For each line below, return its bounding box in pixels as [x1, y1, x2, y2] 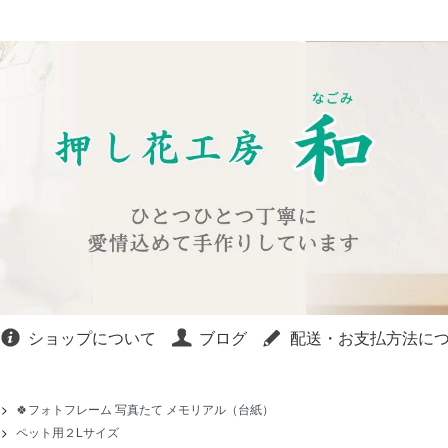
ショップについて [28, 326, 156, 350]
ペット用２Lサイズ [16, 423, 119, 441]
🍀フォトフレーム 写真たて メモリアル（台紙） [16, 400, 286, 418]
